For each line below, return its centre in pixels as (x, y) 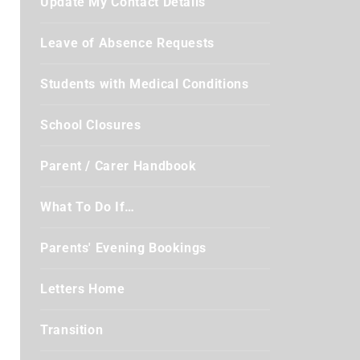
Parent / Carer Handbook (119, 166)
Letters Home (83, 289)
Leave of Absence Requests (127, 43)
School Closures (91, 125)
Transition (72, 330)
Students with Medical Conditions (145, 84)
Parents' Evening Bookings (123, 248)
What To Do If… (88, 207)
